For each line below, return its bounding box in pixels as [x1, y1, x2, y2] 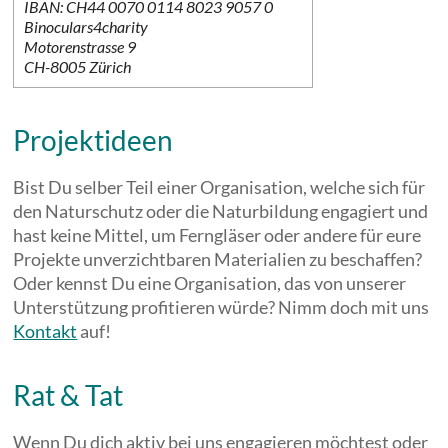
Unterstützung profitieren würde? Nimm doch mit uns [13, 296, 430, 318]
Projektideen [13, 123, 174, 157]
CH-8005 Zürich [24, 57, 132, 76]
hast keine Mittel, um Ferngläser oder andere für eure [13, 224, 422, 246]
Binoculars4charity [24, 17, 149, 36]
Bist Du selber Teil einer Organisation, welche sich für [13, 176, 426, 198]
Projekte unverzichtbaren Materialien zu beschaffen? [13, 248, 423, 270]
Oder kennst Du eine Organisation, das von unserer [13, 272, 407, 294]
